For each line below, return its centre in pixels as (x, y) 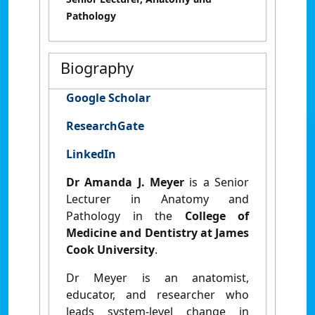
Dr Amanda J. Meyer (125, 182)
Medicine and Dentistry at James (157, 232)
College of (217, 216)
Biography (97, 67)
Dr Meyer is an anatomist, (157, 277)
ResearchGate (105, 126)
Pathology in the (126, 216)
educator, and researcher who (157, 294)
